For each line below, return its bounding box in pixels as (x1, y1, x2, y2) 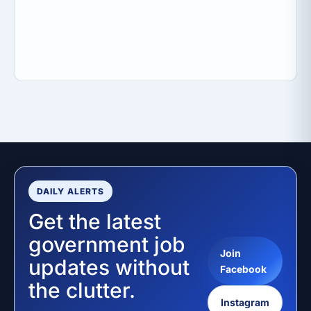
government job (28, 232, 185, 258)
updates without (28, 255, 190, 280)
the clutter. (28, 278, 135, 303)
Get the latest (28, 209, 161, 235)
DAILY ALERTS (37, 186, 104, 197)
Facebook (220, 262, 267, 275)
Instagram (221, 296, 269, 308)
